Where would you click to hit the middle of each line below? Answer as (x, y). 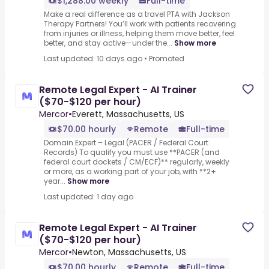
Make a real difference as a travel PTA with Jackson (137, 14)
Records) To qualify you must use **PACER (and (132, 153)
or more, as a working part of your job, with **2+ (130, 172)
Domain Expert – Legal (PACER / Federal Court (126, 143)
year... (55, 181)
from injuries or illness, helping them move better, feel (139, 34)
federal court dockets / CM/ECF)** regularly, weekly (137, 162)
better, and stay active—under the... (108, 43)
